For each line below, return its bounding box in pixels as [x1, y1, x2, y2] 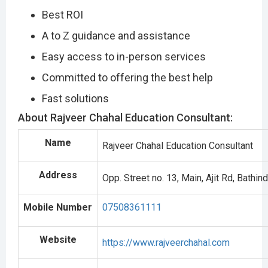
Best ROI [42, 8, 83, 21]
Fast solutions [42, 92, 109, 105]
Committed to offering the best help [42, 71, 213, 84]
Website [39, 233, 77, 245]
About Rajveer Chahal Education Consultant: [18, 111, 233, 124]
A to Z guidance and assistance [42, 29, 190, 42]
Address [38, 169, 77, 181]
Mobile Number [23, 201, 92, 213]
